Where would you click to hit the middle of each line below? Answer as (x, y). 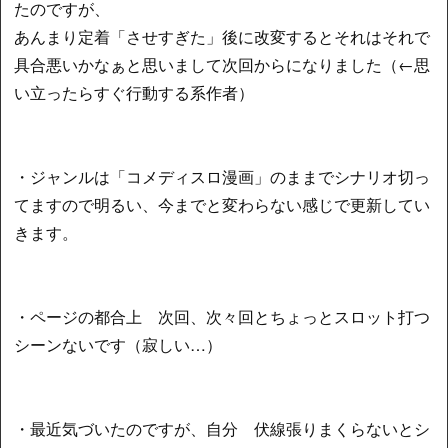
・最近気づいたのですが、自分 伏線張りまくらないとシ (222, 429)
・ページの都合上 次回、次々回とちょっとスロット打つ (222, 317)
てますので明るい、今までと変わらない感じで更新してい (222, 205)
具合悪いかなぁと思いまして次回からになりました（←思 (222, 65)
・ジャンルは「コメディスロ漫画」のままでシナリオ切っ (222, 177)
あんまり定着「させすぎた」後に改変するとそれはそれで (222, 37)
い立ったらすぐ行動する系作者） (134, 93)
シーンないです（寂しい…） (118, 345)
